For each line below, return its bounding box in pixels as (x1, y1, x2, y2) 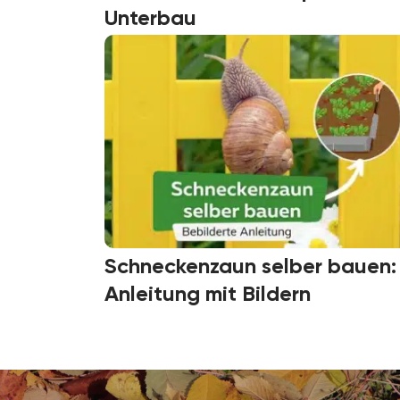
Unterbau (104, 4, 196, 30)
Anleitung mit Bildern (104, 280, 311, 307)
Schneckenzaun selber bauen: (104, 253, 396, 279)
